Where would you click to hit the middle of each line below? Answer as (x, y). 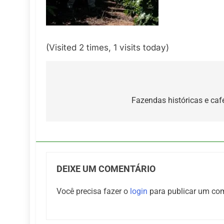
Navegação (86, 84)
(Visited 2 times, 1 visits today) (107, 47)
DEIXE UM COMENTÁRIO (106, 169)
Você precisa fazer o (93, 191)
